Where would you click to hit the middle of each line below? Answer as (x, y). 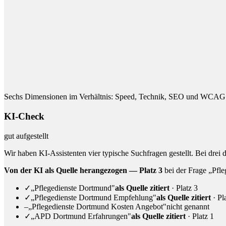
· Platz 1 (200, 216)
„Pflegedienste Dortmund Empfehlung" (94, 197)
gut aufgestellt (26, 136)
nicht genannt (188, 206)
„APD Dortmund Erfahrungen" (81, 216)
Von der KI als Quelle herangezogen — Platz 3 (83, 170)
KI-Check (24, 116)
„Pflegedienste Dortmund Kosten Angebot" (97, 206)
